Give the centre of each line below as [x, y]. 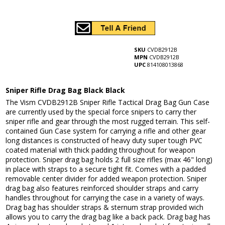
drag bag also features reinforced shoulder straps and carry [102, 188]
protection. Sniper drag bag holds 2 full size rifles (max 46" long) [109, 160]
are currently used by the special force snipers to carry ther [101, 112]
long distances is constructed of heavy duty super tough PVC [104, 141]
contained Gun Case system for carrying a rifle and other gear [106, 131]
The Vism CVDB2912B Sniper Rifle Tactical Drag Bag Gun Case [108, 102]
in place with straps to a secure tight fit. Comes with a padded [106, 169]
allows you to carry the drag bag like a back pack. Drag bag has [108, 217]
